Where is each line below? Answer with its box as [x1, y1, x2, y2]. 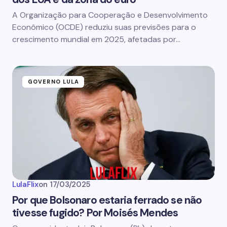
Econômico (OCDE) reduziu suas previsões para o [12, 22, 196, 32]
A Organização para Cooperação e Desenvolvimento [12, 10, 208, 20]
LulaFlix [12, 179, 39, 190]
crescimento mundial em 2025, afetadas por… [12, 34, 180, 45]
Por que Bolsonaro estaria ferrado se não [12, 193, 202, 207]
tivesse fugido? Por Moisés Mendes [12, 206, 178, 220]
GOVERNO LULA [28, 78, 80, 85]
